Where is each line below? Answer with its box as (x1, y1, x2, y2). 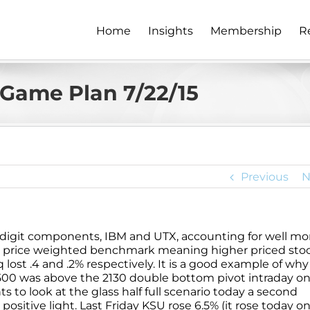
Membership (210, 24, 282, 37)
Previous (240, 170, 289, 183)
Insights (148, 24, 193, 37)
